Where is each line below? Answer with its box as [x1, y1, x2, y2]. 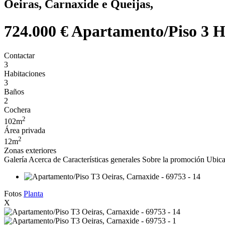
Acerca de [29, 155, 61, 164]
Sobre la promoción [142, 155, 204, 164]
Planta [24, 189, 43, 198]
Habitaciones [4, 69, 45, 78]
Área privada [4, 126, 45, 135]
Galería [4, 155, 27, 164]
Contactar [4, 51, 35, 60]
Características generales [63, 155, 140, 164]
